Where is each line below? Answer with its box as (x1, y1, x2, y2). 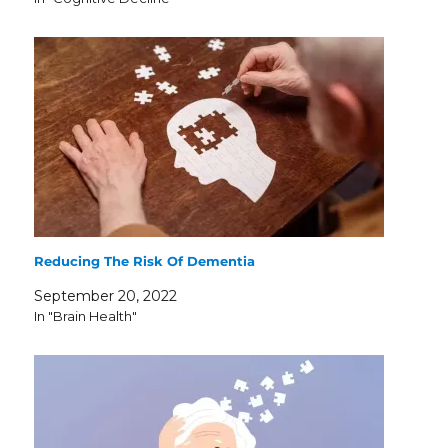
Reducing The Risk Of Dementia (34, 253, 256, 270)
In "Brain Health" (34, 308, 138, 325)
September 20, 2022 (34, 287, 178, 306)
